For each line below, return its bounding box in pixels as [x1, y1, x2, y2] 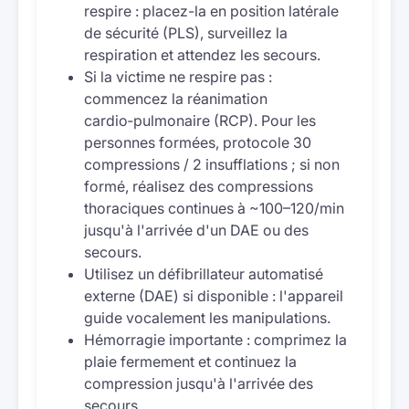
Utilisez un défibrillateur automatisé [84, 265, 323, 283]
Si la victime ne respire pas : [84, 68, 272, 86]
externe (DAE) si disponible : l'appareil [84, 287, 343, 305]
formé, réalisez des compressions [84, 177, 313, 195]
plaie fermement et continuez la [84, 352, 297, 371]
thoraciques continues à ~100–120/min [84, 199, 344, 217]
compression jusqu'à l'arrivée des [84, 374, 313, 393]
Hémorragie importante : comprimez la [84, 330, 347, 349]
